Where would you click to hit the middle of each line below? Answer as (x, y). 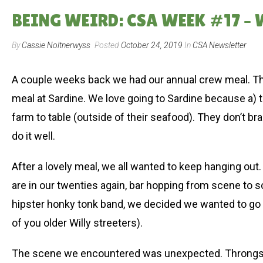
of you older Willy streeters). (77, 223)
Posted (107, 45)
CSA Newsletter (220, 45)
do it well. (33, 136)
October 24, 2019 (152, 45)
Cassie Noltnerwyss (56, 45)
